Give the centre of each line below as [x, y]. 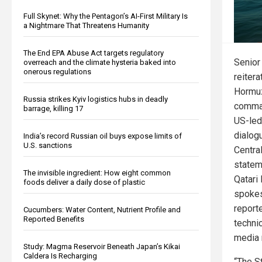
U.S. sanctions [48, 145]
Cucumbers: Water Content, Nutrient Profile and [102, 209]
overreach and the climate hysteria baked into [100, 62]
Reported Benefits [54, 219]
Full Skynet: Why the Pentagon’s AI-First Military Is [106, 16]
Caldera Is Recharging [60, 256]
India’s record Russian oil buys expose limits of [103, 136]
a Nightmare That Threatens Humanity [86, 25]
